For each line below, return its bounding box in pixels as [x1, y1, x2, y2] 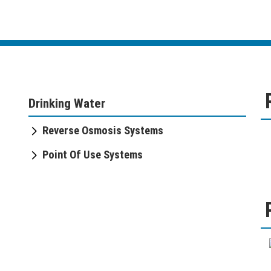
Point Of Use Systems [42, 148, 143, 162]
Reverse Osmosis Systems [42, 124, 164, 138]
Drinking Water [28, 96, 105, 111]
